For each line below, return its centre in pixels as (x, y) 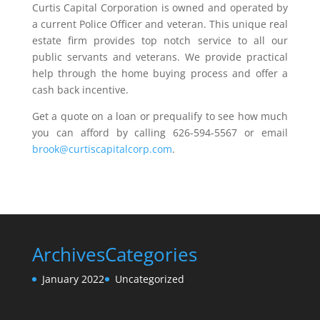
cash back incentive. (80, 90)
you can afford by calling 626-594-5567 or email (160, 132)
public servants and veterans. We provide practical (160, 57)
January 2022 (73, 279)
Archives (68, 254)
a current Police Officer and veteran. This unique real (160, 24)
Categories (151, 254)
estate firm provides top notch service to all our (160, 40)
